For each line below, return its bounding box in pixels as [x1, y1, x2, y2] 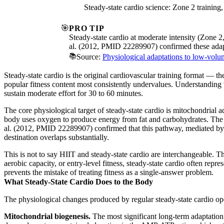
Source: [76, 52, 102, 61]
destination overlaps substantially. [4, 132, 109, 141]
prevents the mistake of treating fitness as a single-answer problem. [4, 167, 213, 176]
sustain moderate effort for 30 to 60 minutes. [4, 88, 143, 97]
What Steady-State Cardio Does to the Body [4, 177, 153, 186]
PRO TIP [69, 23, 104, 32]
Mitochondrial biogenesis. [4, 211, 90, 220]
